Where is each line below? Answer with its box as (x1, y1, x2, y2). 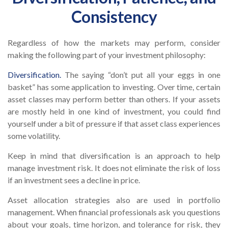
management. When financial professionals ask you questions (8, 207, 220, 217)
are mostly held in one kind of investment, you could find (8, 106, 220, 116)
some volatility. (8, 131, 60, 140)
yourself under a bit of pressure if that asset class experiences (8, 119, 220, 128)
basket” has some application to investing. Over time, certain (8, 82, 220, 92)
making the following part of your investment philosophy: (8, 50, 206, 60)
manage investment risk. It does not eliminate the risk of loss (8, 163, 220, 173)
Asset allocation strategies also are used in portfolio (8, 195, 220, 205)
